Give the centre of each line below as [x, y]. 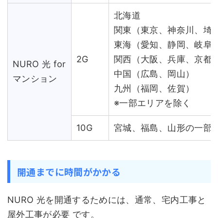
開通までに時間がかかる [69, 172]
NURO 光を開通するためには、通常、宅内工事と [107, 200]
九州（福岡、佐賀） [154, 88]
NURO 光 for [39, 64]
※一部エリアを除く [153, 103]
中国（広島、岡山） [154, 74]
